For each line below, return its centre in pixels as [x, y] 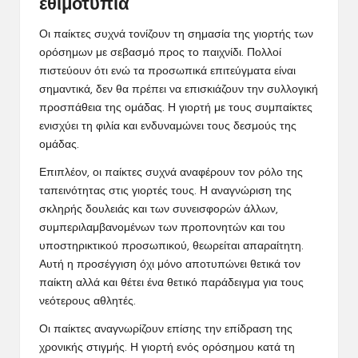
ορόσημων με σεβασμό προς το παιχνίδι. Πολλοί [160, 53]
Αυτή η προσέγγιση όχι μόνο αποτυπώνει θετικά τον [170, 265]
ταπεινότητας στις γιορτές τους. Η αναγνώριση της [165, 191]
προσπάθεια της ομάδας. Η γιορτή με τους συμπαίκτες [176, 108]
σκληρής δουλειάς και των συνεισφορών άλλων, [159, 209]
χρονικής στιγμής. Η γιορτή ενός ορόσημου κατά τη [167, 348]
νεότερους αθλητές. [88, 301]
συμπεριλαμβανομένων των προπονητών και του [162, 228]
